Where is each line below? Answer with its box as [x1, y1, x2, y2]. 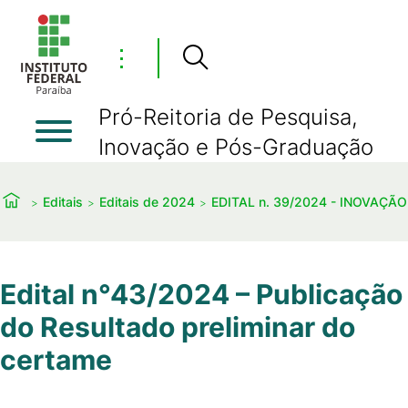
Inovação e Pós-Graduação [98, 134, 373, 160]
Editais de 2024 [99, 193, 195, 209]
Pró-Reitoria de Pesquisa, [98, 104, 358, 130]
